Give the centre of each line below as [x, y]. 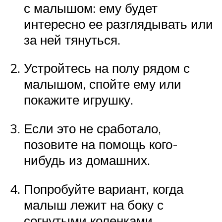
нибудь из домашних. [87, 160]
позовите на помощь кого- [101, 144]
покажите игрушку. [79, 100]
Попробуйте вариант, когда [104, 189]
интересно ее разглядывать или [118, 24]
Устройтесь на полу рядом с [107, 68]
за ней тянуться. [72, 39]
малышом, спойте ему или [103, 84]
